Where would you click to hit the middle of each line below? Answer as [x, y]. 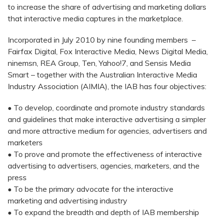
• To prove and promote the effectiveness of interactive [105, 154]
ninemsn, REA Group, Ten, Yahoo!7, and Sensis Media [99, 63]
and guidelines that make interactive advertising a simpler [107, 119]
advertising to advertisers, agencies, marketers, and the [104, 166]
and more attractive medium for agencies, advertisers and [107, 131]
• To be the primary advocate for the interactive [91, 189]
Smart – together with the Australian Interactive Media [102, 75]
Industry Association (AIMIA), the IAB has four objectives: [108, 86]
